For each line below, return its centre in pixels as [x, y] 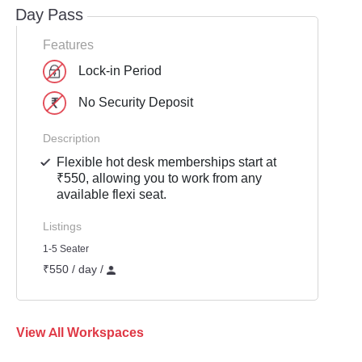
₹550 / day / [75, 269]
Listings [62, 226]
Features [68, 44]
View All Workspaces [83, 332]
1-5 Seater [66, 248]
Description [72, 138]
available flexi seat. [112, 194]
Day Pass [49, 15]
